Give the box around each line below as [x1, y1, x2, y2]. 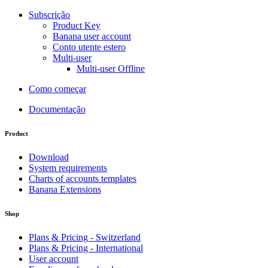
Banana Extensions [29, 184, 101, 194]
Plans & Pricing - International [29, 242, 143, 253]
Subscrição [29, 9, 70, 20]
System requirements [29, 162, 107, 173]
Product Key [53, 20, 100, 31]
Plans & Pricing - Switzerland [29, 232, 141, 242]
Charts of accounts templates [29, 173, 136, 184]
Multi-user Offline [77, 63, 145, 74]
